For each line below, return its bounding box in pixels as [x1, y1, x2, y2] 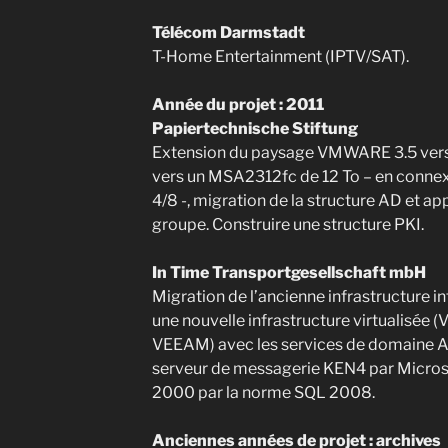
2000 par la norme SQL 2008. [151, 383, 375, 402]
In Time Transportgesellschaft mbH [151, 263, 426, 282]
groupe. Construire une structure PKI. [151, 215, 424, 234]
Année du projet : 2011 [151, 95, 324, 114]
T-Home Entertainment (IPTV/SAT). [151, 47, 409, 66]
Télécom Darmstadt [151, 23, 305, 42]
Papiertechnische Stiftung [151, 119, 358, 138]
